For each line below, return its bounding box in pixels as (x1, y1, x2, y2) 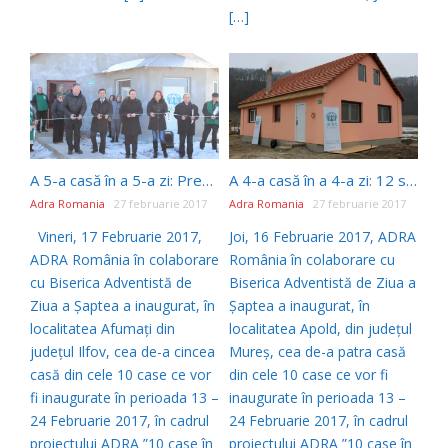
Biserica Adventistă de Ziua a (229, 272, 416, 292)
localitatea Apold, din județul (229, 318, 412, 338)
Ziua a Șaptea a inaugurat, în (30, 295, 215, 315)
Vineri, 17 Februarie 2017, (30, 226, 202, 246)
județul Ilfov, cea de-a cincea (30, 341, 215, 361)
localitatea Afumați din (30, 318, 175, 338)
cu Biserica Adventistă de (30, 272, 192, 292)
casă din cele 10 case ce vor (30, 364, 211, 384)
